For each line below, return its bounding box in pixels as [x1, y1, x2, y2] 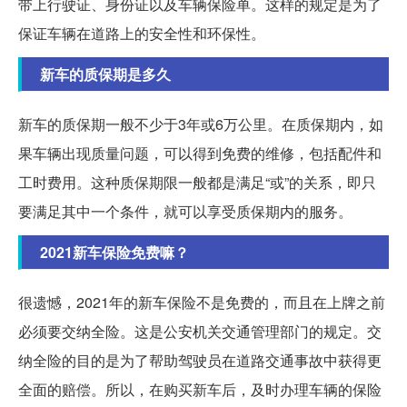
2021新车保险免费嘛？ [40, 241, 189, 263]
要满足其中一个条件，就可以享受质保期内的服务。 [18, 200, 352, 222]
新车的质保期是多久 [40, 63, 171, 84]
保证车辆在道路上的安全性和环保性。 [18, 22, 265, 44]
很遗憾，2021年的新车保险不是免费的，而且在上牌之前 [18, 291, 385, 313]
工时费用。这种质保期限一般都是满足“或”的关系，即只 [18, 171, 376, 193]
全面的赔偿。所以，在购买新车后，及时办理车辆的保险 [18, 378, 382, 400]
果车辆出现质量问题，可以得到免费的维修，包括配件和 [18, 142, 382, 164]
